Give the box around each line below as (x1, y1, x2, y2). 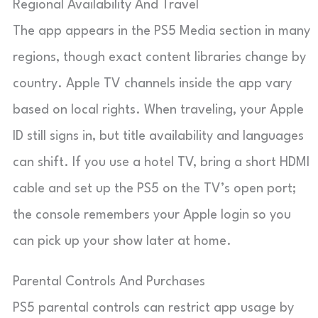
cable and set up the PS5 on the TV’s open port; (13, 182, 296, 195)
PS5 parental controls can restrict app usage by (13, 301, 294, 314)
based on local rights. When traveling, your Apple (13, 103, 304, 116)
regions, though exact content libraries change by (13, 50, 306, 64)
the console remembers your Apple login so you (13, 208, 291, 221)
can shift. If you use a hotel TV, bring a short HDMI (13, 155, 309, 169)
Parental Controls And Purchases (13, 275, 205, 288)
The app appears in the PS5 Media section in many (13, 24, 310, 38)
